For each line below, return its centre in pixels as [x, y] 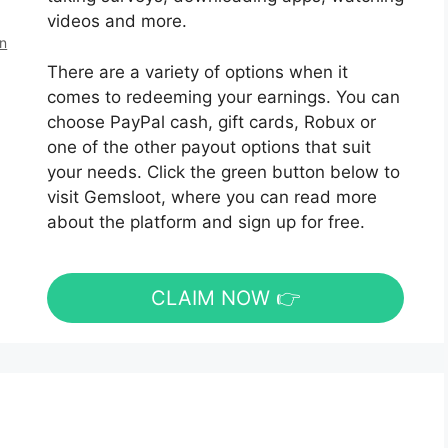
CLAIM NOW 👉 [225, 297]
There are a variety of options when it [197, 71]
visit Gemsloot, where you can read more [211, 196]
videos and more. [116, 21]
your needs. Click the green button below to [223, 171]
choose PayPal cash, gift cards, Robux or [211, 121]
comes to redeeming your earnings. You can [223, 96]
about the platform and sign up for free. [208, 221]
